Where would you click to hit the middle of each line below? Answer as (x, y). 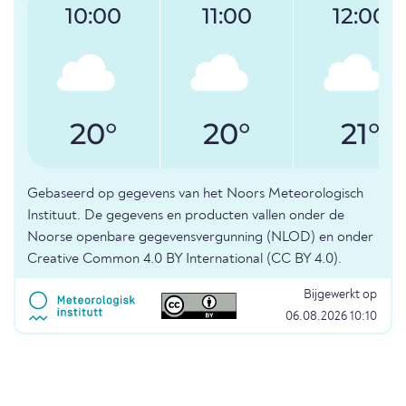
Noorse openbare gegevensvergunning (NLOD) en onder (200, 238)
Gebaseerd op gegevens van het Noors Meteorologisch (195, 194)
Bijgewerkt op (340, 295)
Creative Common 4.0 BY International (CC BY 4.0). (184, 260)
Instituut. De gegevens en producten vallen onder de (186, 216)
